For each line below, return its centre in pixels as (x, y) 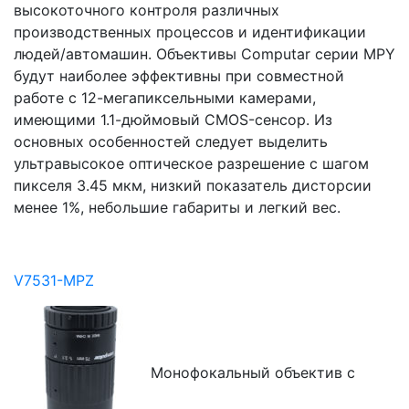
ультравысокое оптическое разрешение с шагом (191, 163)
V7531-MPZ (54, 280)
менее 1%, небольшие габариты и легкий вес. (177, 207)
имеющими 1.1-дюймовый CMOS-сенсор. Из (173, 120)
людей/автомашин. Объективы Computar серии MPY (204, 54)
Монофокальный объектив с (253, 373)
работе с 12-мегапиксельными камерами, (165, 98)
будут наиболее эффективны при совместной (179, 76)
